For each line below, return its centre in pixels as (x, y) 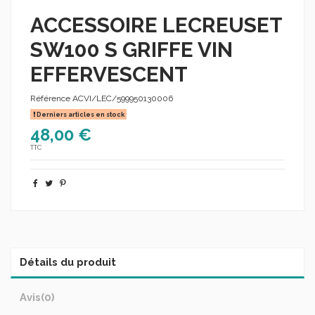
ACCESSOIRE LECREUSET (156, 25)
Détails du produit (68, 262)
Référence (50, 99)
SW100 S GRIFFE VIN (131, 49)
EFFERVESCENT (109, 74)
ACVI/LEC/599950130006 (123, 99)
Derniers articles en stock (79, 114)
